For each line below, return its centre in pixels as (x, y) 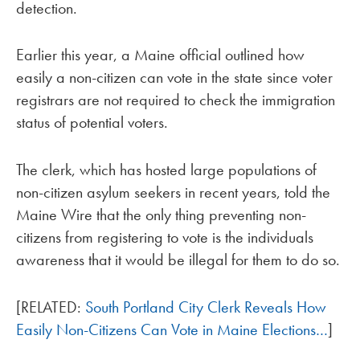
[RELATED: (51, 307)
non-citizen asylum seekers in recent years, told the (173, 192)
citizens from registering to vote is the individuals (165, 237)
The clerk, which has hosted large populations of (166, 170)
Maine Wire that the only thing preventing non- (161, 215)
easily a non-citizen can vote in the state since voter (174, 78)
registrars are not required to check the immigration (176, 100)
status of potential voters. (92, 123)
